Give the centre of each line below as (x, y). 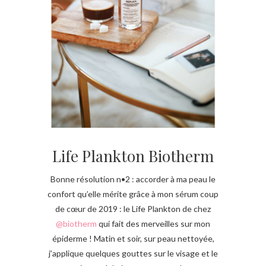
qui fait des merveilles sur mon (153, 224)
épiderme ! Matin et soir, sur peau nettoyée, (133, 239)
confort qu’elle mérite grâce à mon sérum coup (133, 194)
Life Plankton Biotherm (133, 156)
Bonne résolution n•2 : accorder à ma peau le (133, 179)
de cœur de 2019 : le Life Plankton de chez (133, 209)
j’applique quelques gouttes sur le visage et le (133, 254)
